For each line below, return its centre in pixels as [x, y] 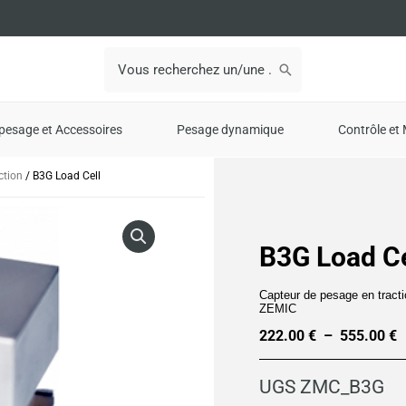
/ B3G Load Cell [62, 176]
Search [124, 54]
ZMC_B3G [342, 387]
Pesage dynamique [230, 130]
